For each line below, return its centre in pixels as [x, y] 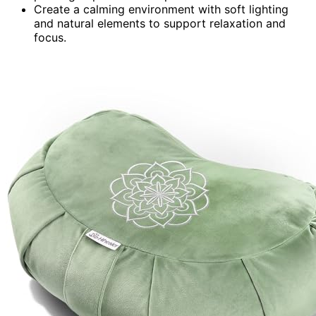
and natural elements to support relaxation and [160, 23]
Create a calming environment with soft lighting [161, 9]
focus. [50, 37]
